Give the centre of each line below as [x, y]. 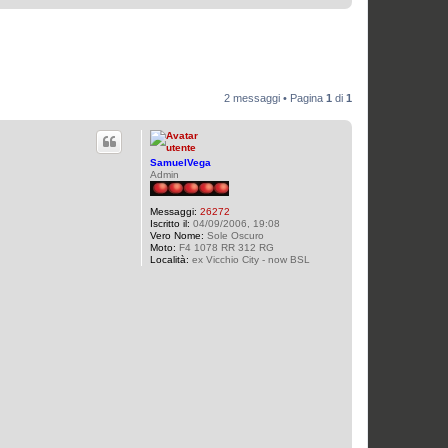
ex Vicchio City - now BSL [249, 260]
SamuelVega [180, 163]
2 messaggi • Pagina [275, 98]
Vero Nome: [177, 236]
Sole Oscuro [234, 236]
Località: [169, 260]
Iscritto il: [170, 224]
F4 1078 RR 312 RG [225, 248]
